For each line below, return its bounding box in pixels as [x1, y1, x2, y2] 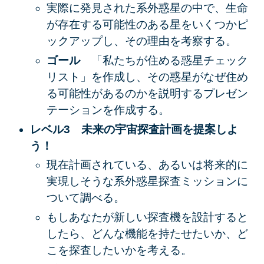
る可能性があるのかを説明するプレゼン [46, 87, 248, 100]
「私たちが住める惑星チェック [91, 54, 248, 67]
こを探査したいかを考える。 [46, 243, 192, 256]
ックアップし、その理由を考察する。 [46, 35, 237, 48]
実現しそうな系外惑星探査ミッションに [46, 175, 248, 188]
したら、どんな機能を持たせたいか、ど [46, 227, 248, 240]
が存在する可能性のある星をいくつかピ [46, 18, 248, 31]
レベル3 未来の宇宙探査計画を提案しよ [29, 123, 238, 136]
